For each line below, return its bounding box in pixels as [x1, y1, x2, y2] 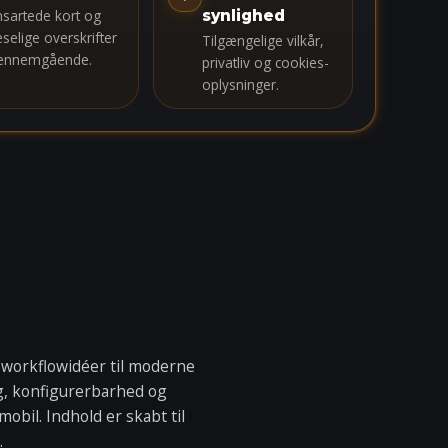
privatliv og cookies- [202, 53, 329, 72]
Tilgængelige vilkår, [202, 31, 324, 50]
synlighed [202, 6, 285, 25]
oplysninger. [202, 75, 279, 94]
